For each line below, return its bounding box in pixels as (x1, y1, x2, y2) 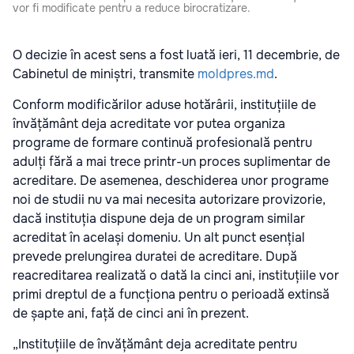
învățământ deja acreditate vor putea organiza (13, 115, 285, 132)
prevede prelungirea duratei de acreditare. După (13, 247, 297, 265)
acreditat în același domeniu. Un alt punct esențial (13, 228, 305, 246)
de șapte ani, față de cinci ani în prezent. (13, 304, 249, 322)
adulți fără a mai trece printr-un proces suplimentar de (13, 153, 330, 170)
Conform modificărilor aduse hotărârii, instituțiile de (13, 96, 316, 113)
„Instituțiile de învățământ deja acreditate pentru (13, 335, 297, 352)
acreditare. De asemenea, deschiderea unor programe (13, 171, 329, 189)
